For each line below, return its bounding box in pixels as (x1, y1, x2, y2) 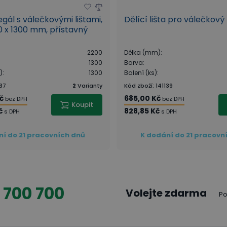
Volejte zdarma (125, 186, 207, 200)
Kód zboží (124, 81, 153, 90)
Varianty (78, 81, 103, 90)
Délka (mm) (124, 48, 161, 57)
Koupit (71, 99, 94, 109)
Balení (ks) (124, 68, 158, 77)
